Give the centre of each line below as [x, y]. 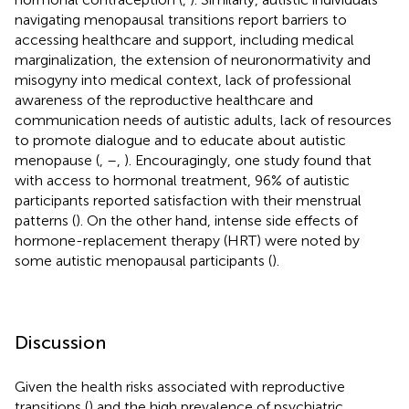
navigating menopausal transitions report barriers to [181, 19]
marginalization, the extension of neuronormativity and [193, 59]
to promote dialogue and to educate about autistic [180, 140]
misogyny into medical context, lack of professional [183, 79]
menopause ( [57, 160]
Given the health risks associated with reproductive [180, 386]
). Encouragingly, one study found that [248, 160]
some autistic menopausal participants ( [143, 260]
